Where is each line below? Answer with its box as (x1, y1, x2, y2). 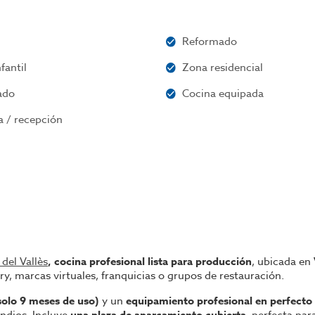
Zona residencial (182, 60, 264, 75)
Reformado (182, 34, 238, 49)
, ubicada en (252, 254, 314, 269)
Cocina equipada (182, 86, 264, 101)
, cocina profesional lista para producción (48, 254, 252, 269)
